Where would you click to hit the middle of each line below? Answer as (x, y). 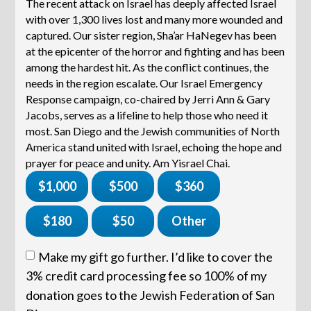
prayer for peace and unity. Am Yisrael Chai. (128, 163)
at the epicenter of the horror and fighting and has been (155, 51)
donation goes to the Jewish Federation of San (151, 295)
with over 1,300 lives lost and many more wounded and (154, 19)
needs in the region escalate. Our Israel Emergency (144, 83)
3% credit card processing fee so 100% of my (146, 276)
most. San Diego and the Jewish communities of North (153, 131)
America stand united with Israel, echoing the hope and (154, 147)
